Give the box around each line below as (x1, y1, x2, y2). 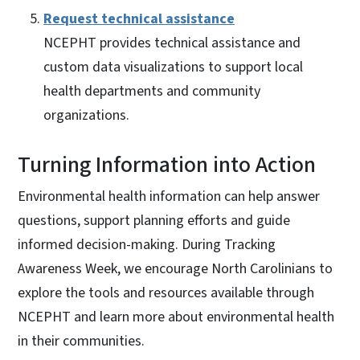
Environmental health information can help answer (18, 186, 320, 207)
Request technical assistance (43, 9, 235, 30)
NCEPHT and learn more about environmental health (18, 307, 334, 328)
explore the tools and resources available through (18, 283, 314, 304)
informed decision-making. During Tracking (18, 235, 276, 256)
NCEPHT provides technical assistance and (43, 33, 301, 54)
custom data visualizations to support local (43, 57, 303, 78)
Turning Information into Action (18, 149, 321, 182)
